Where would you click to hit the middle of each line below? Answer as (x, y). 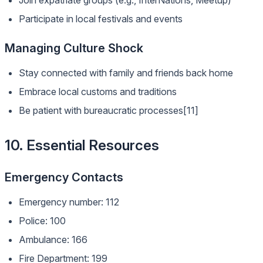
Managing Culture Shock (74, 48)
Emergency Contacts (64, 177)
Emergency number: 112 (69, 202)
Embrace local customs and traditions (98, 92)
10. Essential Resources (82, 145)
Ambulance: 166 (53, 240)
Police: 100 (42, 221)
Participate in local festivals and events (101, 19)
